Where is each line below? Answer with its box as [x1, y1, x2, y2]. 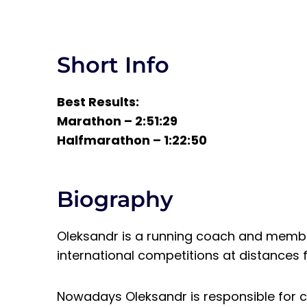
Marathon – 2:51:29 [57, 112, 177, 130]
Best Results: [57, 93, 139, 110]
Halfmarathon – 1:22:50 [57, 132, 207, 149]
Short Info [57, 51, 169, 78]
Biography [57, 186, 173, 212]
